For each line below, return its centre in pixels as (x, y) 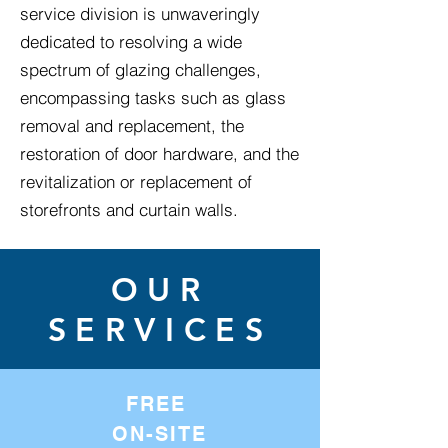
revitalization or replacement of (136, 181)
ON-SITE (159, 434)
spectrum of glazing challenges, (140, 69)
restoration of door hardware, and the (159, 153)
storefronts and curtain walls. (129, 209)
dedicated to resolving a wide (131, 41)
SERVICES (160, 329)
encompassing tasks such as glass (153, 97)
